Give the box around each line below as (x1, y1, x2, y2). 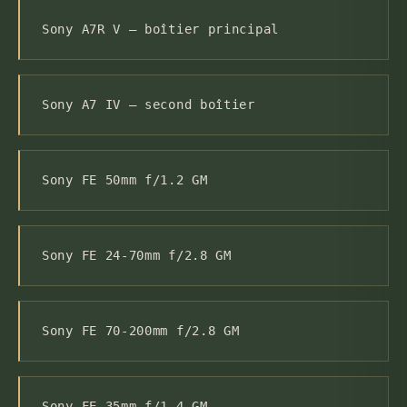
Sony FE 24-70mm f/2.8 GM (42, 248, 232, 263)
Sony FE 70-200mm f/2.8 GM (42, 323, 240, 339)
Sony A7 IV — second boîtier (42, 97, 255, 113)
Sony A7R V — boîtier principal (42, 22, 279, 37)
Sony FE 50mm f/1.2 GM (42, 173, 208, 188)
